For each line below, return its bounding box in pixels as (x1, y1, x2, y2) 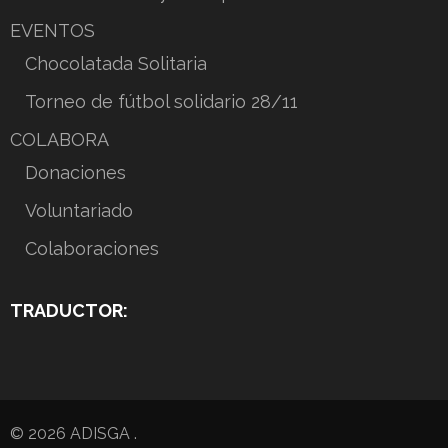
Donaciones (25, 161, 126, 183)
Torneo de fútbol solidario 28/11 (25, 90, 298, 112)
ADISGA (70, 423, 134, 443)
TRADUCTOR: (10, 299, 128, 321)
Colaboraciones (25, 237, 159, 259)
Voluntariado (25, 199, 133, 221)
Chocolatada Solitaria (25, 52, 207, 74)
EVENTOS (10, 19, 95, 41)
